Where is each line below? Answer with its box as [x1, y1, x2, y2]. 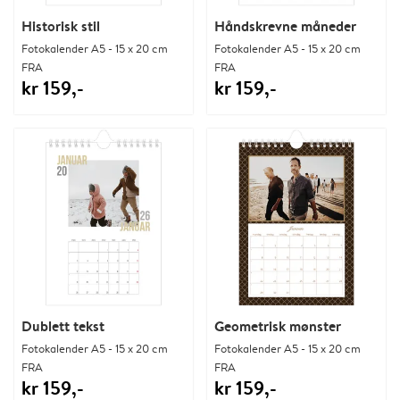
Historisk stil [21, 15, 100, 36]
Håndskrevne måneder [214, 15, 356, 36]
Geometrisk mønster [214, 315, 341, 336]
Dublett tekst [21, 315, 104, 336]
